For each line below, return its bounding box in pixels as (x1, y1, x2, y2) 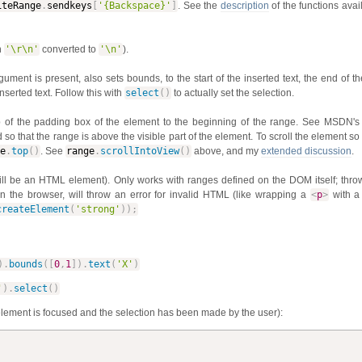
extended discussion (261, 145, 352, 157)
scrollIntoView (100, 145, 180, 157)
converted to (40, 43, 99, 55)
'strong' (74, 203, 120, 215)
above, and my (192, 145, 262, 157)
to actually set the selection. (171, 86, 295, 99)
